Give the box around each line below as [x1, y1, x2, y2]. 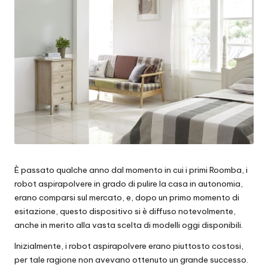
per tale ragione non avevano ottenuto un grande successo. [14, 254, 248, 266]
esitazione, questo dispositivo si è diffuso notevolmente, [14, 206, 236, 217]
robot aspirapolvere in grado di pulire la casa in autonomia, [14, 178, 243, 190]
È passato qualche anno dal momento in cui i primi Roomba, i [14, 165, 248, 176]
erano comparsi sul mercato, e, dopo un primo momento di [14, 192, 239, 203]
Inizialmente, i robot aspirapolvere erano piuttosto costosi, [14, 240, 243, 252]
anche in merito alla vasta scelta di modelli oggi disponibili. [14, 220, 243, 231]
